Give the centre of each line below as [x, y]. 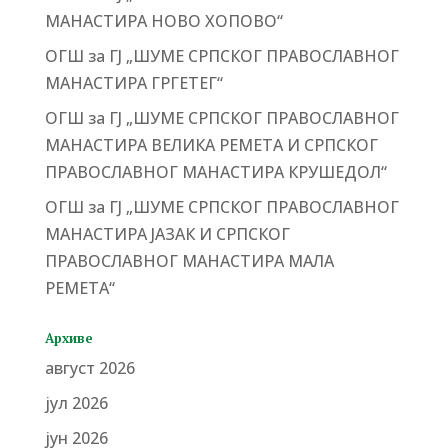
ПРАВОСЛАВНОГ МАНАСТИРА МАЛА [189, 261]
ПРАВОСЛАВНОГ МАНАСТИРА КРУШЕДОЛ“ [215, 172]
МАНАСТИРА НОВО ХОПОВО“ [163, 21]
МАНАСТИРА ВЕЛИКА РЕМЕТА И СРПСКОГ [211, 145]
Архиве [68, 338]
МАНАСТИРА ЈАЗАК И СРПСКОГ [167, 234]
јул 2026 [76, 403]
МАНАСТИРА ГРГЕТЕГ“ [133, 83]
